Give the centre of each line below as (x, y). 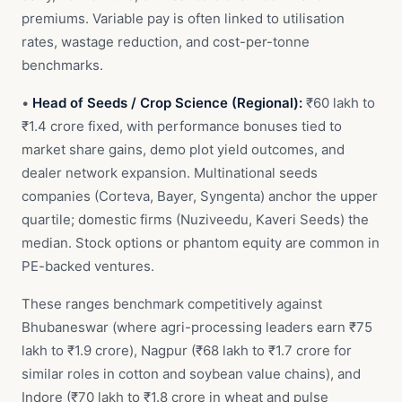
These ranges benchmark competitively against (172, 304)
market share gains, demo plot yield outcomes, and (183, 149)
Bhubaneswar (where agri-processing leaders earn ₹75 (197, 327)
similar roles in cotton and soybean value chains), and (191, 374)
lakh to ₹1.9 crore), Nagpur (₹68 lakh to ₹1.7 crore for (187, 350)
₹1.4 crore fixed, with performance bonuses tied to (182, 126)
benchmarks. (62, 65)
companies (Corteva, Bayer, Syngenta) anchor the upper (200, 196)
